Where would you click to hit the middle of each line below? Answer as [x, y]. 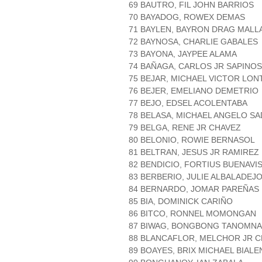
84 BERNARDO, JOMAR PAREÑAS [194, 189]
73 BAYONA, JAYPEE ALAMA [183, 54]
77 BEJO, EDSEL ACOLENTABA [188, 103]
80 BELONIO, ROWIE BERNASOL [192, 140]
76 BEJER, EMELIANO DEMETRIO [194, 91]
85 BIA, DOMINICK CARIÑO [181, 201]
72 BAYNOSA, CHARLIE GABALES [193, 42]
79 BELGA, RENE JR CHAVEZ [185, 128]
